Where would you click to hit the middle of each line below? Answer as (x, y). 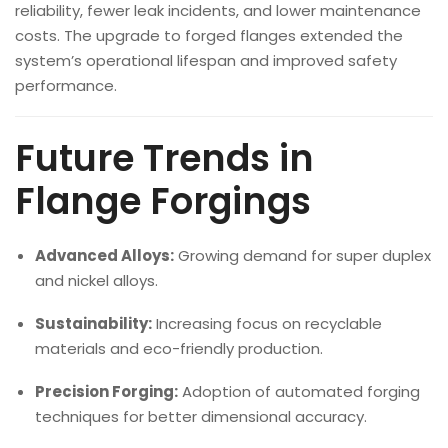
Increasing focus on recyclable (267, 323)
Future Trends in (164, 158)
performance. (66, 85)
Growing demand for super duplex (302, 255)
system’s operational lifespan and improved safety (206, 60)
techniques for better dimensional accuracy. (201, 416)
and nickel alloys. (96, 280)
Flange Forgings (163, 201)
